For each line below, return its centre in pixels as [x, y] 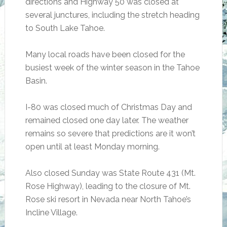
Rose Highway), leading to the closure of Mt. [108, 186]
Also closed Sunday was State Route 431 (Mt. [110, 173]
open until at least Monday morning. [92, 147]
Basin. [36, 81]
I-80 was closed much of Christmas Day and [108, 107]
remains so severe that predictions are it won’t [110, 134]
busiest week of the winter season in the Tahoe [112, 68]
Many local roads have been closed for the [105, 54]
